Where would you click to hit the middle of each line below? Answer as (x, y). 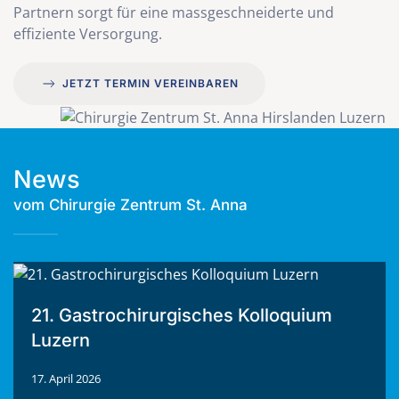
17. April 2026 (66, 379)
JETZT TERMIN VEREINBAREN (151, 83)
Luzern (61, 341)
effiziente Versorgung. (88, 34)
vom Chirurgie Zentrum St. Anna (130, 204)
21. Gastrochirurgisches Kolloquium (182, 316)
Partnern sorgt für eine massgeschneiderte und (174, 12)
